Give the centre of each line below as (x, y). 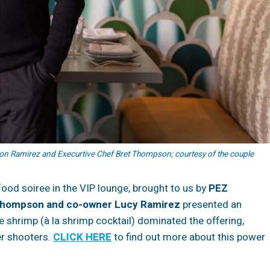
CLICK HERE (82, 237)
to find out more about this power (188, 237)
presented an (212, 204)
